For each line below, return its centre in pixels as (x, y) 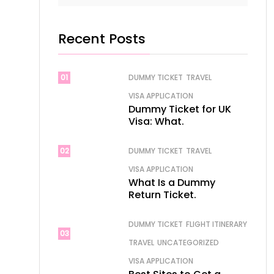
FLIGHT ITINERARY (217, 224)
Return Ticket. (162, 195)
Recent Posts (102, 39)
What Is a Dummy (172, 183)
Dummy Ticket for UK (180, 109)
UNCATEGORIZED (188, 243)
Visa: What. (156, 121)
